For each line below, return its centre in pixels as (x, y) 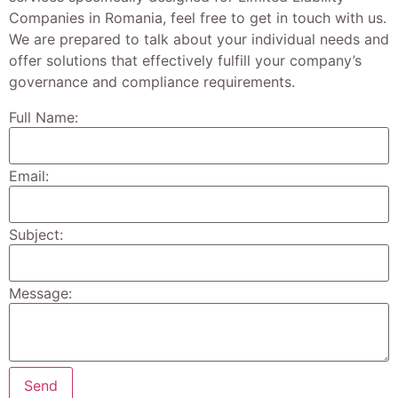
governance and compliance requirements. (152, 82)
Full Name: (44, 118)
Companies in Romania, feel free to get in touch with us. (198, 18)
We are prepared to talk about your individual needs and (199, 40)
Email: (29, 176)
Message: (40, 294)
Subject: (36, 235)
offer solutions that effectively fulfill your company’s (185, 61)
